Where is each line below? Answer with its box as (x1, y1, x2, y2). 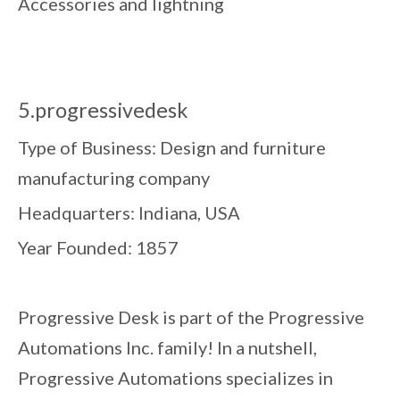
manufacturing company (18, 166, 210, 188)
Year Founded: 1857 (18, 236, 179, 258)
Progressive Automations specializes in (18, 366, 333, 388)
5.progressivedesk (18, 96, 188, 122)
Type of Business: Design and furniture (18, 136, 326, 158)
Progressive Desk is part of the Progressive (18, 305, 364, 328)
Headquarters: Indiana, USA (18, 201, 240, 223)
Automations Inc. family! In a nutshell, (18, 336, 317, 358)
